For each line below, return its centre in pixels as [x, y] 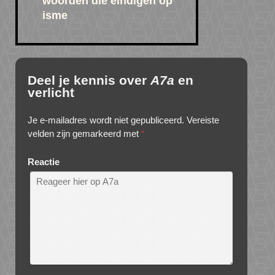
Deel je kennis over [89, 80]
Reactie [44, 162]
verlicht [51, 93]
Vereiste [203, 120]
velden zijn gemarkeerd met [84, 134]
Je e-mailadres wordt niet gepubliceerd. [106, 120]
